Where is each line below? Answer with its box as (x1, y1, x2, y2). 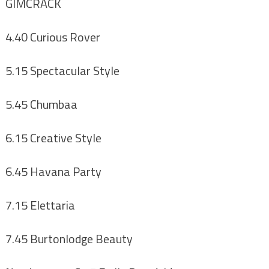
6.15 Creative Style (5, 128, 101, 148)
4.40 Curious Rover (5, 28, 100, 47)
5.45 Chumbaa (5, 95, 77, 114)
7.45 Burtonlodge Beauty (5, 229, 133, 249)
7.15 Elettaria (5, 196, 75, 215)
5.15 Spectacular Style (5, 61, 119, 80)
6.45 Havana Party (5, 162, 101, 181)
